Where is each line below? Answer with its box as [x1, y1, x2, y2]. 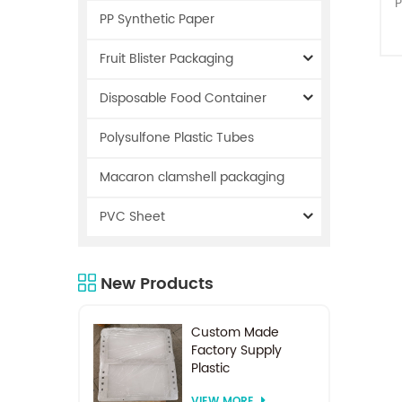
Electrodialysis [190, 375, 276, 397]
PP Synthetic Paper [100, 8, 214, 30]
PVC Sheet [100, 205, 165, 227]
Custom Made [190, 321, 279, 343]
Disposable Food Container [100, 87, 267, 109]
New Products [100, 270, 214, 297]
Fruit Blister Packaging [100, 48, 233, 69]
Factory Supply [190, 339, 282, 361]
